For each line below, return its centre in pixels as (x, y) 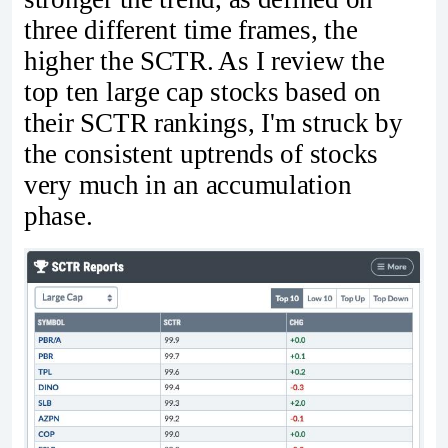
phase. (58, 215)
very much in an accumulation (188, 184)
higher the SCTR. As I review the (204, 60)
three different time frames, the (191, 29)
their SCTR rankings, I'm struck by (213, 122)
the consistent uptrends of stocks (201, 153)
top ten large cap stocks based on (203, 91)
